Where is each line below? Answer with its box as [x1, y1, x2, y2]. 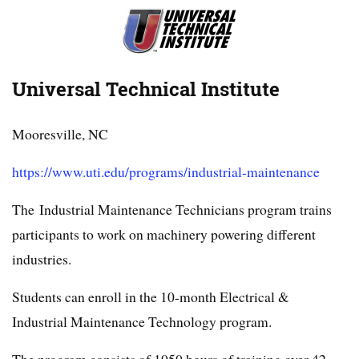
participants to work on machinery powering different [12, 224, 316, 244]
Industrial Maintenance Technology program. [12, 312, 272, 332]
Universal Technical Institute [12, 76, 280, 103]
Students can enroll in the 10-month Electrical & [12, 287, 289, 307]
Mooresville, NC [12, 124, 108, 144]
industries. [12, 249, 71, 269]
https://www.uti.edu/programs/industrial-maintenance [12, 162, 320, 182]
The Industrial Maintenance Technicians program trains [12, 200, 332, 220]
